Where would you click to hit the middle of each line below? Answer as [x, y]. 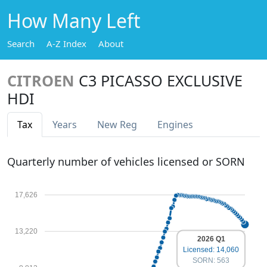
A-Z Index [66, 44]
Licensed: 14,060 [211, 249]
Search [21, 44]
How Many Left [74, 21]
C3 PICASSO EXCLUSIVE [161, 80]
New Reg [117, 125]
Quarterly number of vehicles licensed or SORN [126, 162]
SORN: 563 [211, 260]
